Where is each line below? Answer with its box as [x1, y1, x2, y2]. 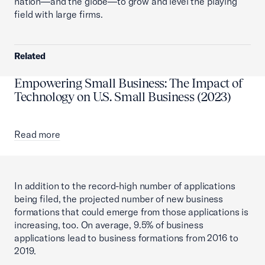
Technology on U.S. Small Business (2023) [14, 89, 231, 105]
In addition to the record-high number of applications [14, 180, 235, 192]
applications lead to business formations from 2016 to [14, 232, 238, 244]
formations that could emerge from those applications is [14, 206, 249, 218]
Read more [14, 128, 60, 141]
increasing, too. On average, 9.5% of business [14, 219, 203, 231]
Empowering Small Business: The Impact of [14, 76, 244, 91]
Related [14, 50, 46, 62]
